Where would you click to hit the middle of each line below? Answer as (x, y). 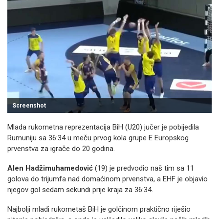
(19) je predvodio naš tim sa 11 (143, 168)
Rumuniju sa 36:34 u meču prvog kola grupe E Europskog (98, 138)
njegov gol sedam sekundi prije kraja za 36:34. (80, 190)
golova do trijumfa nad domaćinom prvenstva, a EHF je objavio (108, 179)
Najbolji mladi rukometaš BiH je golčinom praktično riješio (99, 209)
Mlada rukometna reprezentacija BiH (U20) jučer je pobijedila (103, 127)
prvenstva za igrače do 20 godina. (61, 149)
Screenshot (29, 106)
